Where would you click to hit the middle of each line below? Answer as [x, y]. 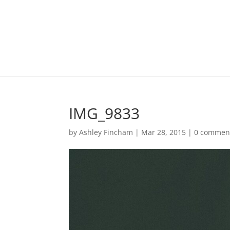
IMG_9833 [104, 113]
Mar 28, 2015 [164, 132]
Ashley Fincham [106, 132]
